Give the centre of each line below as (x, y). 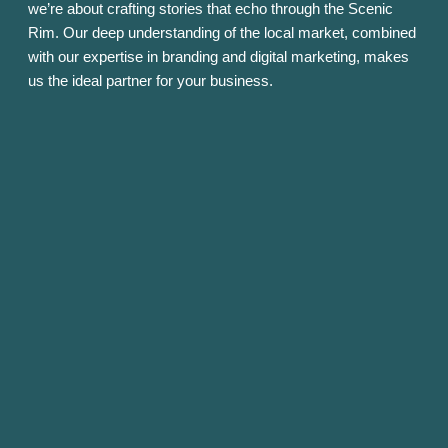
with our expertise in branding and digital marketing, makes (218, 56)
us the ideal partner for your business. (150, 80)
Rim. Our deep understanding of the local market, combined (222, 32)
